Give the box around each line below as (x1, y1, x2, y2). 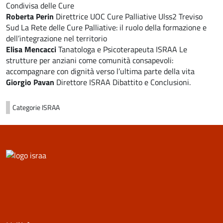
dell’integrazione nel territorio (6, 32, 107, 45)
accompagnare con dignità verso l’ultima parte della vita (6, 65, 195, 78)
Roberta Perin (6, 10, 56, 23)
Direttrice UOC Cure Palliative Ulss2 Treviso (56, 10, 203, 23)
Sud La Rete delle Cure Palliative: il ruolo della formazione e (6, 21, 207, 34)
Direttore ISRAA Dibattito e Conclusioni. (56, 76, 191, 89)
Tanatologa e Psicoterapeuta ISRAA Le (56, 43, 187, 56)
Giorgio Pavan (6, 76, 56, 89)
